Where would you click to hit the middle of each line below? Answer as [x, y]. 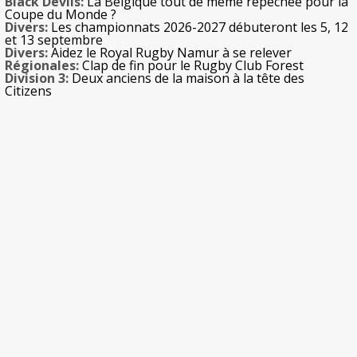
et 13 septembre [54, 40]
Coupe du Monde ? [61, 15]
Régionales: [42, 66]
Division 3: [37, 78]
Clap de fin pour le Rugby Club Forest [191, 66]
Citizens [28, 91]
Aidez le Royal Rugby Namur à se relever [170, 53]
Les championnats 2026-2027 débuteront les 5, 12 [198, 27]
